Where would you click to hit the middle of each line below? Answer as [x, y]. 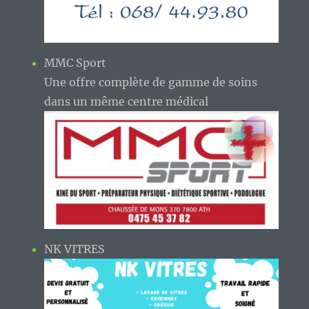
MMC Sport [76, 62]
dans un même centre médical [127, 101]
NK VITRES [75, 249]
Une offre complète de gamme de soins [151, 82]
